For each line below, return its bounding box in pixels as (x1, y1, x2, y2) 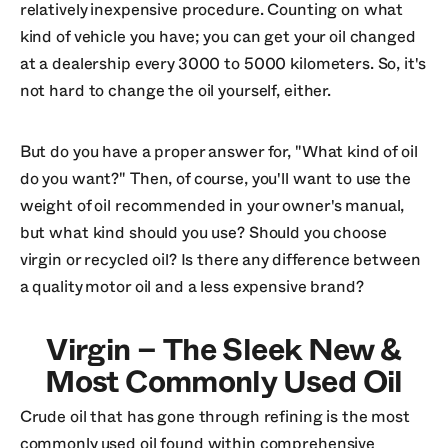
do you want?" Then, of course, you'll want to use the (19, 170, 411, 187)
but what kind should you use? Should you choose (19, 224, 387, 241)
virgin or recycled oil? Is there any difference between (19, 251, 421, 268)
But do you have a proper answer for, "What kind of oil (19, 143, 418, 160)
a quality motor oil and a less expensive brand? (19, 278, 364, 295)
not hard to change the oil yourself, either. (19, 82, 331, 99)
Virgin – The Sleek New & (46, 335, 402, 367)
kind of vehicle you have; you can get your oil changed (19, 28, 416, 45)
